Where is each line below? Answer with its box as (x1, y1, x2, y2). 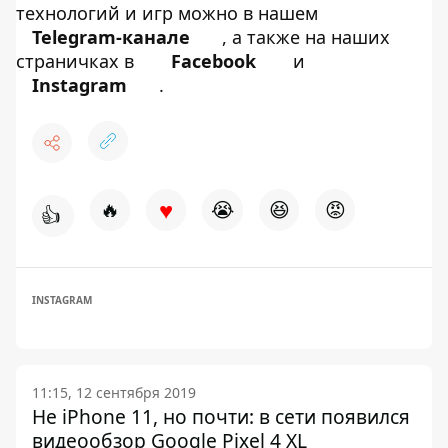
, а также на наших (222, 25, 390, 49)
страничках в (16, 49, 139, 73)
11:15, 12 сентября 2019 (32, 383, 196, 402)
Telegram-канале (32, 25, 190, 49)
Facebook (171, 49, 256, 73)
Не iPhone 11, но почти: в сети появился (32, 403, 410, 430)
